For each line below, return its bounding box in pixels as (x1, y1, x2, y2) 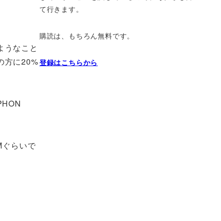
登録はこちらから (39, 57, 98, 67)
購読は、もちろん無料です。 (39, 30, 135, 40)
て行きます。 (39, 3, 83, 14)
